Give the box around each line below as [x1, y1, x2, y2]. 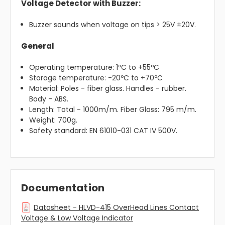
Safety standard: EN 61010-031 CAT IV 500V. [29, 126, 178, 136]
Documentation [21, 181, 105, 195]
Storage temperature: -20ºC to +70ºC [29, 73, 163, 83]
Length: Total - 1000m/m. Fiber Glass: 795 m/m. [29, 104, 197, 115]
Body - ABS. [29, 94, 69, 104]
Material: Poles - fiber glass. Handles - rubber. [29, 83, 187, 94]
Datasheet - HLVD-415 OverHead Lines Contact [34, 202, 199, 213]
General [21, 41, 54, 52]
